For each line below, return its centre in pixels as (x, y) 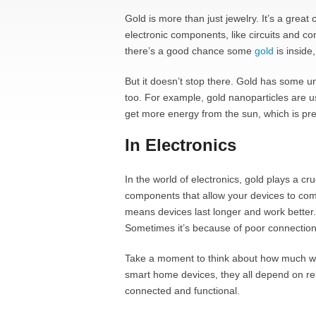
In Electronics (181, 145)
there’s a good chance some (190, 51)
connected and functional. (182, 291)
